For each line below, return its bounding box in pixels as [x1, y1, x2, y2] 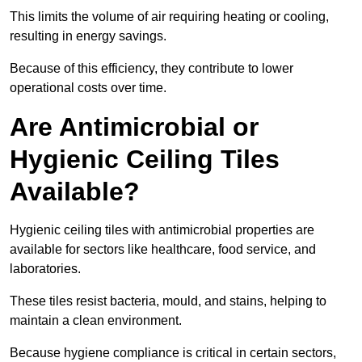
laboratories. [10, 262, 81, 276]
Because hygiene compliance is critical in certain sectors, [10, 346, 336, 360]
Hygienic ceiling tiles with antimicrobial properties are [10, 223, 314, 238]
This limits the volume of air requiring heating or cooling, [10, 10, 329, 24]
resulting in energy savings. [10, 29, 166, 44]
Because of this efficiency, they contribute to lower [10, 61, 293, 76]
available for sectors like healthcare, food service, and [10, 242, 316, 257]
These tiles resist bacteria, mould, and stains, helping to [10, 294, 326, 309]
